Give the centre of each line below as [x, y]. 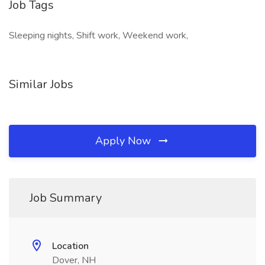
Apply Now [125, 141]
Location [70, 246]
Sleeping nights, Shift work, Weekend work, [98, 35]
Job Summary [66, 198]
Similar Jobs [41, 84]
